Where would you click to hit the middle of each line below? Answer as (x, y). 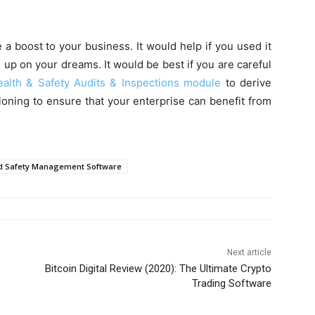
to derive (246, 83)
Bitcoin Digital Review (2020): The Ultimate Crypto (158, 269)
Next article (249, 253)
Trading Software (231, 284)
